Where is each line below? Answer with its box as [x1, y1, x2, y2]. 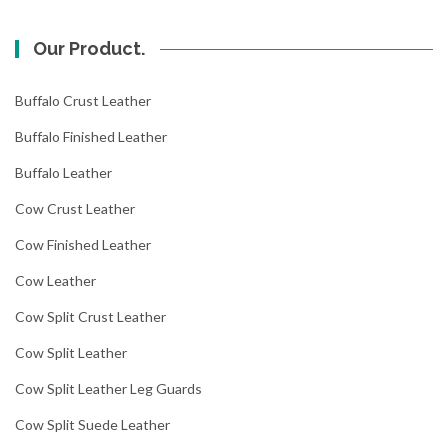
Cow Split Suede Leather [15, 416, 170, 434]
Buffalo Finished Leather [15, 128, 167, 146]
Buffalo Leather [15, 164, 112, 182]
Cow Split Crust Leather [15, 308, 166, 326]
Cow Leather [15, 272, 96, 290]
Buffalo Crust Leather [15, 92, 151, 110]
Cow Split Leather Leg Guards [15, 380, 202, 398]
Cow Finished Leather [15, 236, 151, 254]
